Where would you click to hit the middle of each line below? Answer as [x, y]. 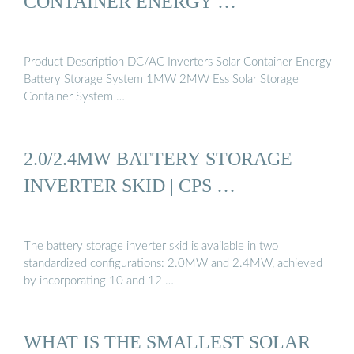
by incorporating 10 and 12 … [99, 281]
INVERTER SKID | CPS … [130, 185]
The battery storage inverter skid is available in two [151, 247]
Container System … [74, 97]
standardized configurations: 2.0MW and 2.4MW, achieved [173, 264]
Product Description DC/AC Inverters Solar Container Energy [178, 62]
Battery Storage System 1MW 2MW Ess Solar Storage [161, 80]
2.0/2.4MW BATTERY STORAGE [158, 158]
